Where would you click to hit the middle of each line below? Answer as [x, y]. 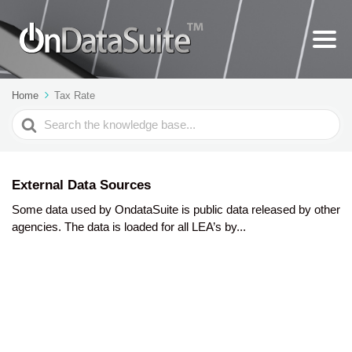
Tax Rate [75, 95]
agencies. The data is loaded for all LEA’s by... [129, 227]
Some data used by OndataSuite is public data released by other [176, 209]
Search [34, 117]
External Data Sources [81, 185]
